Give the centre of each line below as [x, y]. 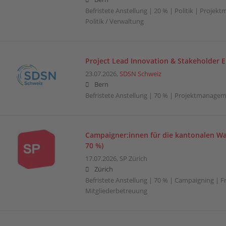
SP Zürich [133, 158]
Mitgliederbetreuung [116, 191]
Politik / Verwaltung [114, 21]
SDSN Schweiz [140, 74]
